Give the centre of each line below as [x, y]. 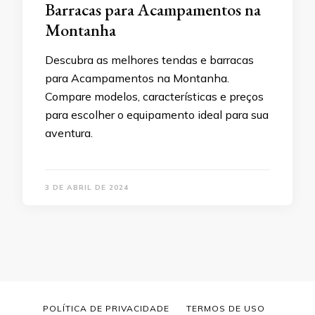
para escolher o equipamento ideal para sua [157, 115]
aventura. [69, 133]
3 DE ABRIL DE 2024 [87, 188]
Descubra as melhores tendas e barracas [149, 60]
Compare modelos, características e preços [154, 97]
